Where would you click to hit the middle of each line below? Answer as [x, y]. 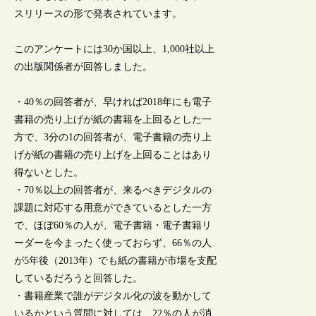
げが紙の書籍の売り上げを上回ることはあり [113, 155]
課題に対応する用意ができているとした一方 [113, 208]
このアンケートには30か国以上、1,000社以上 [115, 49]
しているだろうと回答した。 [79, 279]
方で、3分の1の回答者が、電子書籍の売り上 [113, 138]
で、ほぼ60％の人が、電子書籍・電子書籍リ [113, 226]
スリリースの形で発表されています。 [98, 13]
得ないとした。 [49, 173]
